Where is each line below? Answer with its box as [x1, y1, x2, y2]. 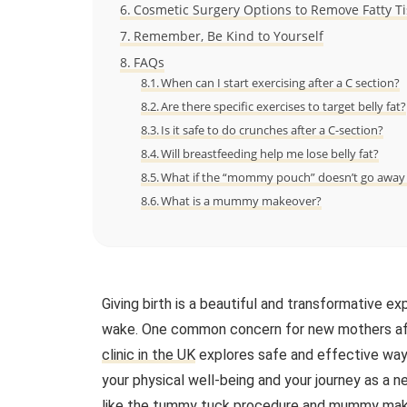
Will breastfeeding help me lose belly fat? [161, 144, 380, 162]
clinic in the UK [102, 345, 195, 363]
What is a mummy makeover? [161, 192, 323, 209]
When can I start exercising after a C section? [161, 74, 401, 91]
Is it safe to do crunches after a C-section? [161, 121, 384, 138]
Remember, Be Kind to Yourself [133, 26, 323, 45]
